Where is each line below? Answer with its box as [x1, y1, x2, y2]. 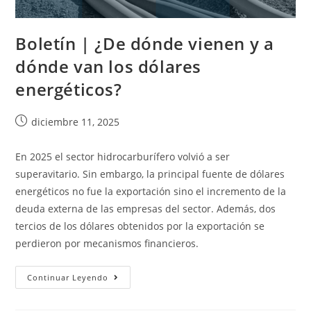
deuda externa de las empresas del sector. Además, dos [15, 202, 276, 216]
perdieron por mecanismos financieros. [15, 237, 199, 251]
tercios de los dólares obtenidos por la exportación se [15, 219, 265, 233]
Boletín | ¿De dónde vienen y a [15, 32, 274, 56]
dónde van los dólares [15, 55, 202, 78]
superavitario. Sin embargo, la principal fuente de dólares [15, 167, 285, 181]
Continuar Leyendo [27, 272, 109, 283]
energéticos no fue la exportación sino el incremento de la [15, 185, 287, 199]
